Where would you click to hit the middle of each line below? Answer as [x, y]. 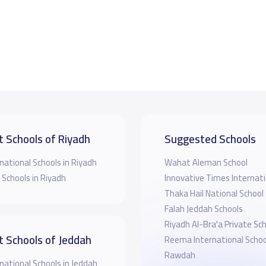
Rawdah [180, 255]
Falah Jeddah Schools [203, 208]
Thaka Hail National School [214, 193]
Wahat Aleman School [206, 162]
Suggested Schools [210, 139]
